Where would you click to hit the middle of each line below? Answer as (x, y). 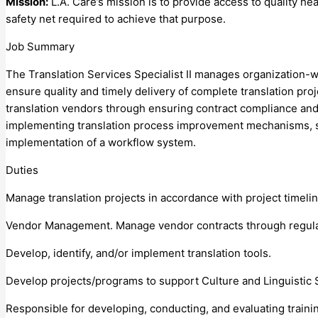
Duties (22, 170)
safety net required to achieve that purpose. (116, 18)
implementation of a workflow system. (101, 142)
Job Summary (40, 46)
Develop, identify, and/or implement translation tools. (138, 253)
